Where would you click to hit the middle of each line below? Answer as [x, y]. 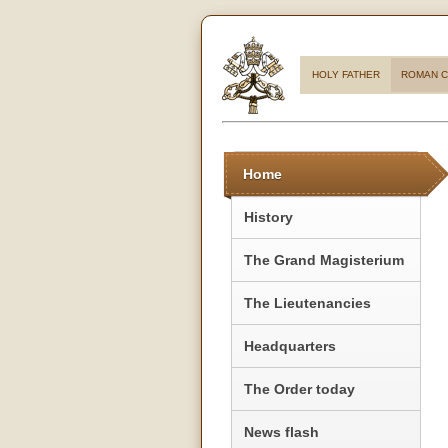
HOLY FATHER [345, 74]
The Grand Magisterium [324, 259]
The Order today [299, 388]
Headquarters [290, 345]
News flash [281, 431]
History [268, 216]
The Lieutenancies [307, 302]
